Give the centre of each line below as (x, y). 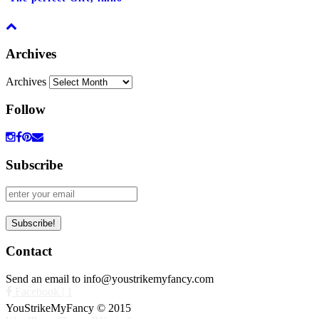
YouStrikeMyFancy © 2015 (68, 308)
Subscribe (34, 164)
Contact (29, 251)
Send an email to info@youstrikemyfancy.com (110, 278)
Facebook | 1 (42, 291)
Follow (26, 110)
